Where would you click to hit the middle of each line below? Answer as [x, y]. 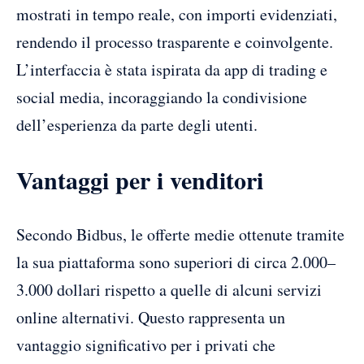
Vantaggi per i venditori [140, 180]
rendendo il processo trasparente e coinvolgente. [175, 42]
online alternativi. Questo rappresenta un [151, 318]
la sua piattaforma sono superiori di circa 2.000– [176, 262]
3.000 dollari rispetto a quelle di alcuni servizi [169, 290]
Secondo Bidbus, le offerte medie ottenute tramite [180, 235]
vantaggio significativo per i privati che [146, 345]
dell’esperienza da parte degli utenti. [137, 125]
